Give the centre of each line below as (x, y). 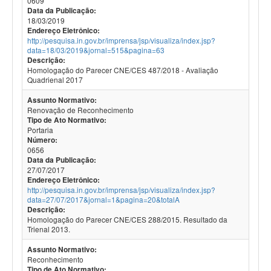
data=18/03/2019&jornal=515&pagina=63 (96, 50)
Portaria (40, 130)
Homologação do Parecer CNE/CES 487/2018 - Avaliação (123, 70)
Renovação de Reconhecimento (80, 110)
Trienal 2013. (49, 229)
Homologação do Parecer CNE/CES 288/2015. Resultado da (127, 219)
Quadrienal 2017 (55, 80)
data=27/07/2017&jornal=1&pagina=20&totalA (103, 199)
